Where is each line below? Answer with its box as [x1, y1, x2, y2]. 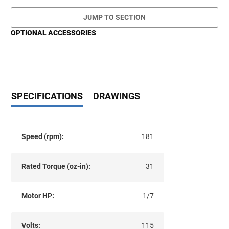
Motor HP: [21, 191, 54, 200]
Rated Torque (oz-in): [21, 162, 90, 170]
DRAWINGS [93, 90, 140, 101]
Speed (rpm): [21, 132, 64, 141]
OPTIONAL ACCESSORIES [11, 28, 96, 37]
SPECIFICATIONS [11, 90, 83, 101]
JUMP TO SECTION [83, 13, 146, 21]
